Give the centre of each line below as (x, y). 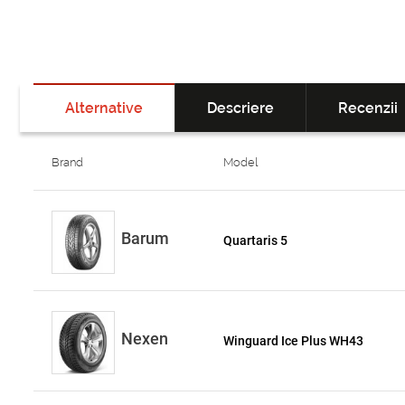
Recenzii (368, 108)
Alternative (104, 108)
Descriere (240, 108)
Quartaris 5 (256, 240)
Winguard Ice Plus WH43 (294, 341)
